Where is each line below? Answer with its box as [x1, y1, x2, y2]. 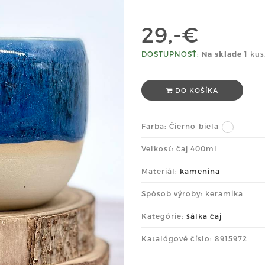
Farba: [141, 122, 169, 130]
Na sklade [202, 50, 242, 58]
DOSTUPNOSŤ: [141, 50, 199, 58]
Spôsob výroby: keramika [141, 189, 243, 198]
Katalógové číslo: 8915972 [141, 234, 247, 243]
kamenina [180, 167, 220, 175]
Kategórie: [141, 212, 186, 220]
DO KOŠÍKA [173, 86, 218, 94]
